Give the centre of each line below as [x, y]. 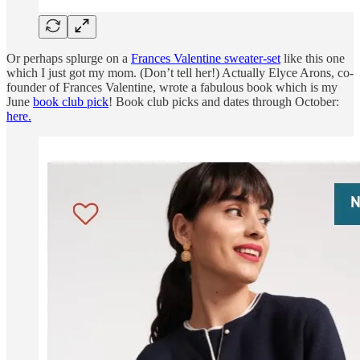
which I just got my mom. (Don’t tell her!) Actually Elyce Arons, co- [180, 72]
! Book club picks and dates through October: [224, 101]
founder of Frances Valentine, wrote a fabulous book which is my [172, 87]
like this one [313, 58]
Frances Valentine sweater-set [206, 58]
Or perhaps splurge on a [69, 58]
